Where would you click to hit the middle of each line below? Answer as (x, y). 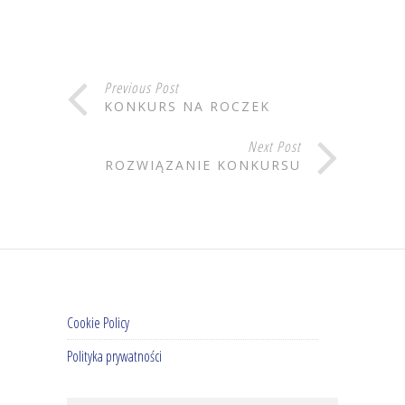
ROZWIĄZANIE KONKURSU (203, 165)
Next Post (274, 147)
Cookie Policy (98, 323)
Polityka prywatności (114, 357)
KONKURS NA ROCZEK (187, 107)
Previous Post (141, 88)
